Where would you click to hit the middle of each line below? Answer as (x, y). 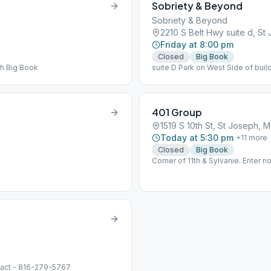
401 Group (177, 112)
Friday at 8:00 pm (197, 44)
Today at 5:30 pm (197, 138)
